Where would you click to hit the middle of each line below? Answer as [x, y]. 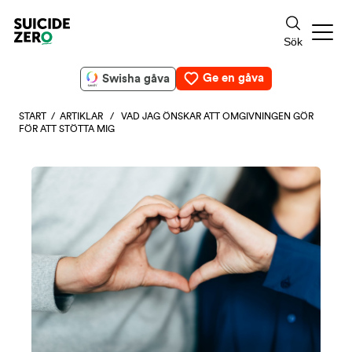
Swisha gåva [136, 79]
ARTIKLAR [81, 116]
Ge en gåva [233, 78]
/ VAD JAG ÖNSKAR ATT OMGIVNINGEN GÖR [208, 116]
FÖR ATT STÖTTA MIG [67, 129]
